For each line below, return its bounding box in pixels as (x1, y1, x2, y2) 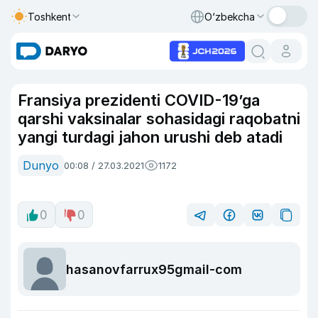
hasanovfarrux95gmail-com (66, 261, 242, 277)
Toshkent (28, 10, 72, 23)
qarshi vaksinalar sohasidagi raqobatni (18, 109, 300, 128)
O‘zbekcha (204, 10, 255, 23)
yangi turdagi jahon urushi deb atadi (18, 128, 283, 146)
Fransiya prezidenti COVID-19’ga (18, 91, 260, 109)
